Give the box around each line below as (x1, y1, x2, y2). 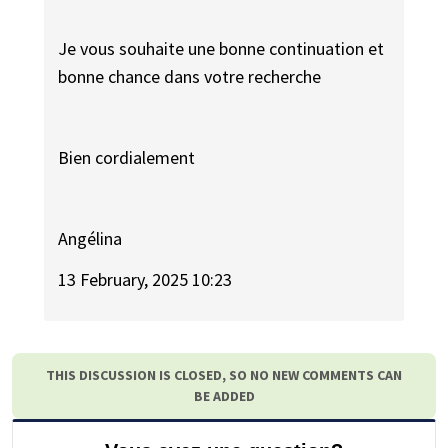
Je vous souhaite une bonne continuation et (58, 36, 385, 60)
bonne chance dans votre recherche (58, 64, 322, 88)
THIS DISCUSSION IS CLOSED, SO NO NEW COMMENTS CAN (46, 365, 402, 384)
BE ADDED (193, 386, 255, 405)
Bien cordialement (58, 145, 196, 169)
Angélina (58, 227, 123, 251)
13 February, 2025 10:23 (58, 267, 233, 291)
